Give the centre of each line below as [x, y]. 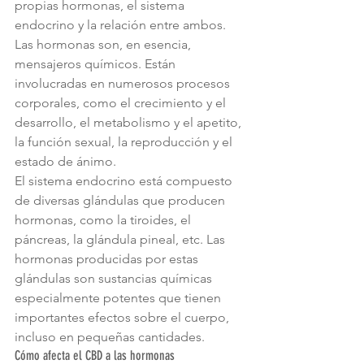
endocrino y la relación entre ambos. [120, 25]
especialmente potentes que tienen [119, 298]
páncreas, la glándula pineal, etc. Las [121, 240]
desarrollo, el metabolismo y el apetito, [130, 123]
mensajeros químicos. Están [97, 64]
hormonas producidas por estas [108, 259]
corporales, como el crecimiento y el [122, 103]
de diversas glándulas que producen [121, 201]
